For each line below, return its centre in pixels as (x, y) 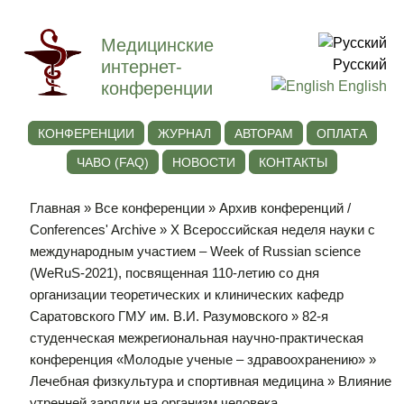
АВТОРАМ (263, 133)
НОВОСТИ (204, 162)
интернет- (142, 67)
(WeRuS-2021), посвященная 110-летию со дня (175, 273)
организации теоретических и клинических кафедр (187, 295)
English (361, 86)
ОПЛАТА (341, 133)
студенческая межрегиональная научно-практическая (197, 338)
